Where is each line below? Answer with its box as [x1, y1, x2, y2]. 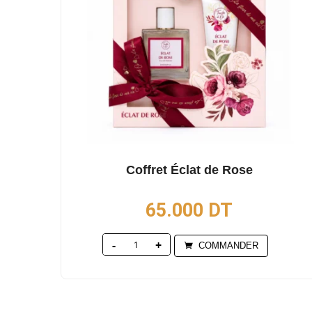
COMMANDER [198, 240, 258, 251]
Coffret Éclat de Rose [125, 163, 253, 178]
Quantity [135, 235, 198, 254]
